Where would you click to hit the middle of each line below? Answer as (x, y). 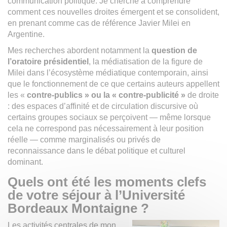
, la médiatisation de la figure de (146, 61)
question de (174, 50)
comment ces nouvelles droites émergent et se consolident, (113, 12)
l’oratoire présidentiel (48, 61)
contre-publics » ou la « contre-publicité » (106, 95)
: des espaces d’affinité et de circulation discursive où (103, 106)
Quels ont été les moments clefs (107, 182)
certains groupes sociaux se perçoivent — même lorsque (109, 117)
